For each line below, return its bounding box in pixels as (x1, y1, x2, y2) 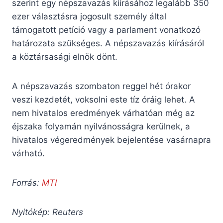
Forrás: (12, 178, 42, 188)
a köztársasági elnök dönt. (12, 52, 117, 62)
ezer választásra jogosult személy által (12, 11, 166, 22)
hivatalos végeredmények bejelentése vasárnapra (12, 135, 211, 145)
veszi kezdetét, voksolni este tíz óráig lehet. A (12, 95, 195, 105)
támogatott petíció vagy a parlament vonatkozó (12, 25, 201, 35)
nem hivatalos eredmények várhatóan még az (12, 108, 195, 118)
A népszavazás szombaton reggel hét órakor (12, 81, 191, 92)
